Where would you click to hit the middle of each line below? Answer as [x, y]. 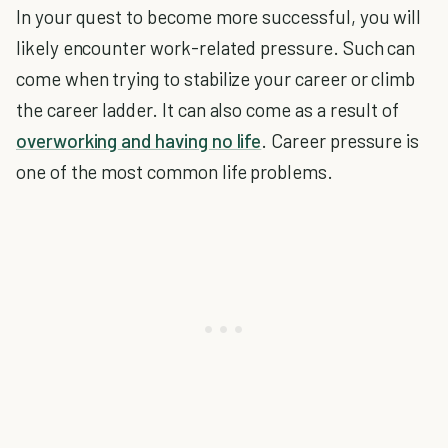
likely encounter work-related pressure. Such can [216, 48]
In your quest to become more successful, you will [219, 17]
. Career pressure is [340, 141]
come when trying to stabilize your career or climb [216, 79]
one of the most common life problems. [174, 172]
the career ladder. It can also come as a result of [208, 110]
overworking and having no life [139, 141]
